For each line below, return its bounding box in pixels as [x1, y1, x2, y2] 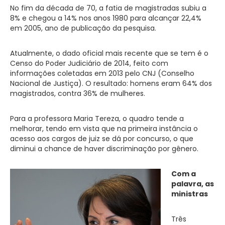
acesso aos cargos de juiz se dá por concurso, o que [10, 133, 193, 144]
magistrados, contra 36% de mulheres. [10, 88, 145, 98]
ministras [171, 188, 208, 199]
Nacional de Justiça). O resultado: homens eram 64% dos [10, 78, 212, 88]
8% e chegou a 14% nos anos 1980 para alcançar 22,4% [10, 13, 201, 23]
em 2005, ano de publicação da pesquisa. [10, 23, 156, 33]
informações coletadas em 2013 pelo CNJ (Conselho [10, 68, 194, 78]
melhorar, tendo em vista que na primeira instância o [10, 123, 198, 134]
